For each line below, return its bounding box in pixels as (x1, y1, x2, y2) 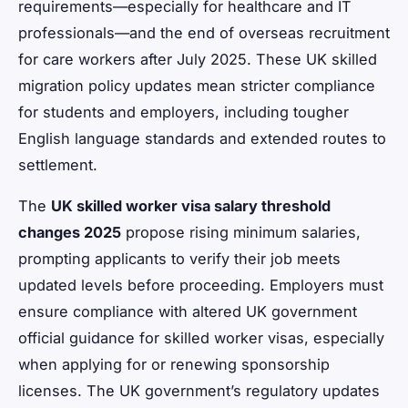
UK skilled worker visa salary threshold (51, 196, 331, 215)
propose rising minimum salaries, (121, 222, 361, 241)
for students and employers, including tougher (18, 102, 349, 121)
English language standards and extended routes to (18, 128, 386, 148)
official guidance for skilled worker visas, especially (18, 328, 384, 347)
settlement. (18, 155, 97, 174)
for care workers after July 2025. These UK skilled (18, 49, 377, 68)
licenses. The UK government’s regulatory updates (18, 381, 380, 400)
